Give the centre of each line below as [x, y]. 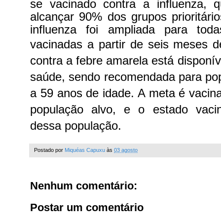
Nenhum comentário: [84, 186]
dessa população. [76, 126]
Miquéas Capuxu [85, 150]
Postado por [49, 150]
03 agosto [126, 150]
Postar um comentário [87, 208]
